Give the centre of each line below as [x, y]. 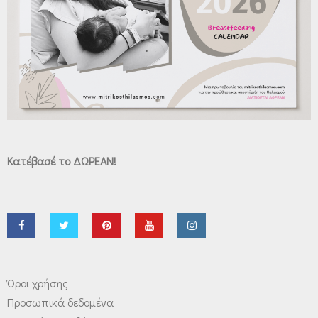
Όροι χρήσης [38, 283]
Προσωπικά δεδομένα [60, 302]
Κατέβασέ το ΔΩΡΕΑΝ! [62, 160]
